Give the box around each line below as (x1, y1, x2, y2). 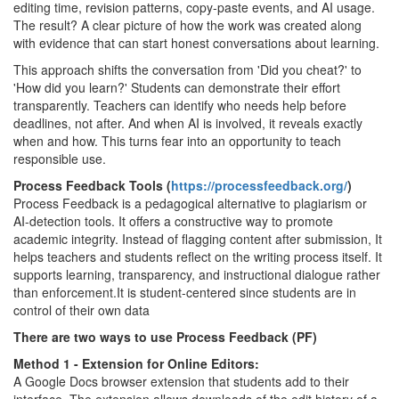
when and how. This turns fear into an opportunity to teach (13, 132, 341, 150)
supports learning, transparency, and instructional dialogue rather (13, 265, 380, 283)
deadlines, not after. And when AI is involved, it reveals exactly (13, 114, 362, 132)
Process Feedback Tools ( (13, 176, 171, 194)
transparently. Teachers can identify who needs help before (13, 96, 346, 114)
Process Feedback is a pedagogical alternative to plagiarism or (13, 194, 367, 212)
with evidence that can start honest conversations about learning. (13, 34, 379, 52)
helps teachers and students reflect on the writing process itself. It (13, 248, 382, 265)
